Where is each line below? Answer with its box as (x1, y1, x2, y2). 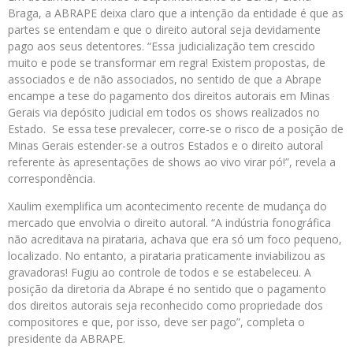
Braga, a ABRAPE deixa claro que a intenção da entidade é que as (8, 6, 344, 20)
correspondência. (8, 171, 95, 186)
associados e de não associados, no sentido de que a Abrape (8, 72, 321, 87)
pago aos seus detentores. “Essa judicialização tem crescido (8, 39, 315, 54)
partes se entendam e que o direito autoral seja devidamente (8, 22, 321, 37)
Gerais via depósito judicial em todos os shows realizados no (8, 105, 320, 120)
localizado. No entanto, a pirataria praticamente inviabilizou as (8, 248, 325, 263)
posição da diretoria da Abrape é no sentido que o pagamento (8, 281, 326, 296)
